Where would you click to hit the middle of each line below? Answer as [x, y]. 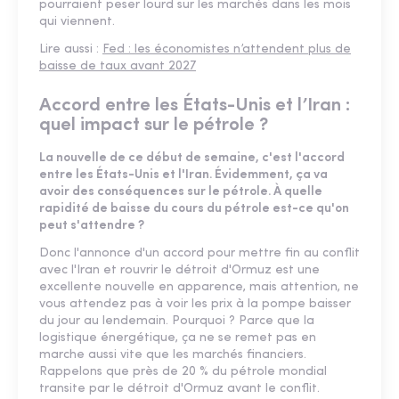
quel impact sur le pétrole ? [154, 125]
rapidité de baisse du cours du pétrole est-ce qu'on [194, 209]
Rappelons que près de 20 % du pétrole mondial [183, 372]
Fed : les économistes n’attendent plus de [227, 49]
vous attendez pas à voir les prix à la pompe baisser [195, 304]
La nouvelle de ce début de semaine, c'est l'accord [192, 158]
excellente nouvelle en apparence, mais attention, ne [199, 287]
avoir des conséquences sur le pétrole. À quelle [181, 192]
